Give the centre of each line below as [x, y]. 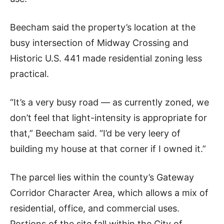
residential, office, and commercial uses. [95, 208]
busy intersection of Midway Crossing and [99, 43]
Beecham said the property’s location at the [103, 27]
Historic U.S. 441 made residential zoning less [106, 58]
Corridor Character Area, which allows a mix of [109, 193]
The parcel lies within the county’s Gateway [102, 177]
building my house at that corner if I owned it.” [108, 149]
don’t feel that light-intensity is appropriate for [108, 118]
